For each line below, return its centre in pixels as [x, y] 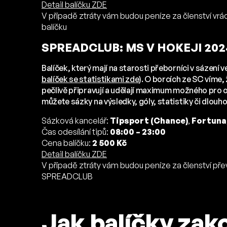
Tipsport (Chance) [149, 121]
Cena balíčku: [66, 143]
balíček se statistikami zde [90, 79]
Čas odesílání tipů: [76, 132]
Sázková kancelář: [76, 121]
